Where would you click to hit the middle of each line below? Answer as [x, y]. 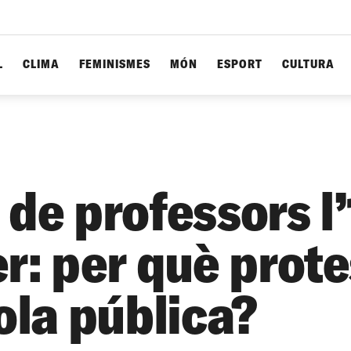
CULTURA [308, 64]
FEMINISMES [115, 64]
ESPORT [240, 64]
